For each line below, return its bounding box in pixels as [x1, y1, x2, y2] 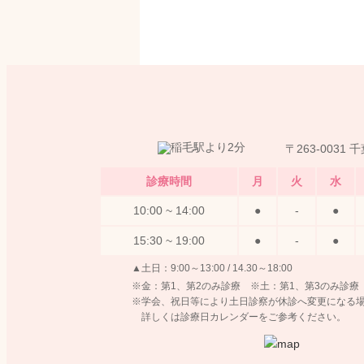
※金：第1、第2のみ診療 [132, 279, 240, 292]
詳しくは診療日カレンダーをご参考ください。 [132, 310, 346, 323]
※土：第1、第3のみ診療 [250, 279, 359, 292]
